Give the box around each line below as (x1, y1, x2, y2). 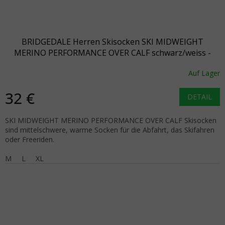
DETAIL (187, 91, 212, 101)
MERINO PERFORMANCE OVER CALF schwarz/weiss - (14, 47, 211, 58)
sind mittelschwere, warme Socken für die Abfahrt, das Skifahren (5, 125, 214, 135)
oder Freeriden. (5, 134, 54, 144)
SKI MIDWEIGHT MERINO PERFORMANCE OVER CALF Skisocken (5, 115, 216, 125)
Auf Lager (188, 68, 220, 78)
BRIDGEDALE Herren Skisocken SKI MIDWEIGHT (22, 36, 203, 47)
